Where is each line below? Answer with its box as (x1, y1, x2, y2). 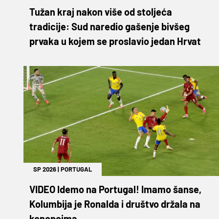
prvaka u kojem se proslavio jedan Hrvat (29, 35, 201, 47)
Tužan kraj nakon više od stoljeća (29, 5, 172, 18)
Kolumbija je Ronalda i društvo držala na (29, 197, 200, 210)
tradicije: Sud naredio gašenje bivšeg (29, 20, 190, 32)
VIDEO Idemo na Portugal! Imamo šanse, (29, 183, 201, 195)
